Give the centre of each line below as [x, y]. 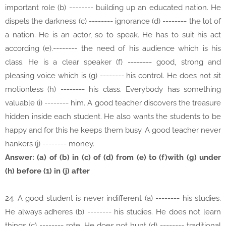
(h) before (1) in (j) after [47, 171]
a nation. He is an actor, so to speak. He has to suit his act [113, 35]
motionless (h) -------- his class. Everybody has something [113, 90]
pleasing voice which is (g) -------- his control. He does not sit [113, 76]
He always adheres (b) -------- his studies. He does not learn [113, 212]
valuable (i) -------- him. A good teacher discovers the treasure [113, 103]
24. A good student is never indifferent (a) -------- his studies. [113, 199]
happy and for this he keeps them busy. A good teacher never [113, 130]
